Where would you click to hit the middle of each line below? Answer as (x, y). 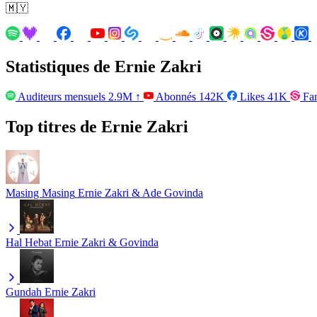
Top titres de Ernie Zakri (97, 126)
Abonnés (176, 96)
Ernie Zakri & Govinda (106, 243)
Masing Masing (40, 193)
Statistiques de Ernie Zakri (104, 66)
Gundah (24, 292)
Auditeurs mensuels (62, 96)
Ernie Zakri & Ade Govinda (140, 193)
